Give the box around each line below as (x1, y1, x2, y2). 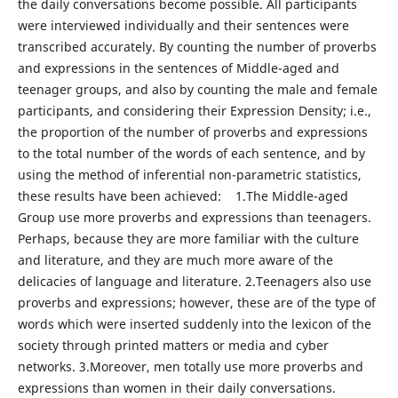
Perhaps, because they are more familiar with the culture (17, 230, 359, 248)
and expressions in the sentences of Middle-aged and (17, 60, 339, 77)
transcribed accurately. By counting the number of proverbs (17, 38, 377, 56)
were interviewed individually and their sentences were (17, 17, 349, 35)
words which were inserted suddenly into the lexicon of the (17, 315, 371, 333)
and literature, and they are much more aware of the (17, 251, 333, 269)
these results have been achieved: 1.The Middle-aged (17, 187, 348, 205)
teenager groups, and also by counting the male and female (17, 81, 378, 99)
